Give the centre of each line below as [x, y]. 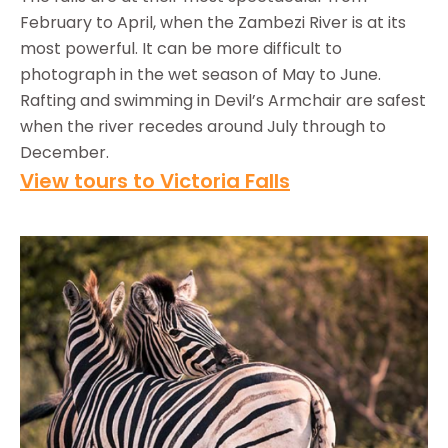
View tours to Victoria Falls [155, 181]
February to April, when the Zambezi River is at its [213, 23]
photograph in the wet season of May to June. [200, 75]
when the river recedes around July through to [203, 127]
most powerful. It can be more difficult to [181, 49]
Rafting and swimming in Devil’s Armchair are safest [223, 101]
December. [64, 153]
